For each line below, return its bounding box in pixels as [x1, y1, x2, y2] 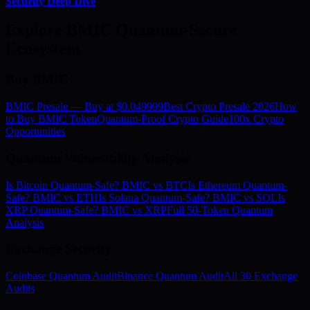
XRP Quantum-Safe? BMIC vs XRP [6, 203, 167, 216]
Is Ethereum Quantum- [188, 179, 287, 191]
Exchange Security [6, 241, 111, 257]
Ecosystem [6, 39, 80, 58]
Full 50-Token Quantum [167, 203, 273, 216]
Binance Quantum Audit [117, 269, 224, 282]
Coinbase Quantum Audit [6, 269, 117, 282]
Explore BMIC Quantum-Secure [6, 21, 237, 39]
